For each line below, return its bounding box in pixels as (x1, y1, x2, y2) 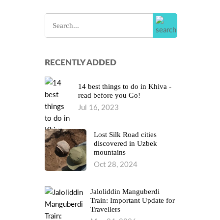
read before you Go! (78, 91, 141, 99)
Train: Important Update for (90, 196, 175, 204)
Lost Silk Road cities (94, 131, 157, 138)
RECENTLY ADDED (45, 57, 116, 67)
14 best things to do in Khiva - (78, 82, 172, 90)
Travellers (90, 205, 120, 213)
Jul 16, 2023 (78, 103, 119, 111)
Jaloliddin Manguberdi (90, 188, 160, 195)
